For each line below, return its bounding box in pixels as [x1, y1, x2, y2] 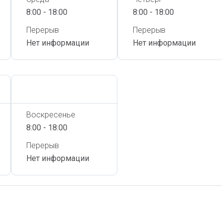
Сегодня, [26, 84, 60, 94]
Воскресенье [26, 110, 75, 119]
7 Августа [60, 84, 95, 94]
